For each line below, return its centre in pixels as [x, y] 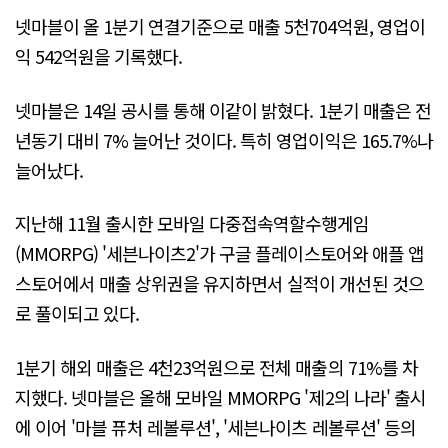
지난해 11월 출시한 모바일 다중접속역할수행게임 [192, 223]
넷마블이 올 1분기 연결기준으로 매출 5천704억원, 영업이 [220, 26]
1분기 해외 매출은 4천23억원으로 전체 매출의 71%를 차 [216, 366]
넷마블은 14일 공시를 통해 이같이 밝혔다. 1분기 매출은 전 [223, 109]
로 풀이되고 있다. [77, 313]
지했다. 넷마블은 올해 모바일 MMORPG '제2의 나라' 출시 [220, 396]
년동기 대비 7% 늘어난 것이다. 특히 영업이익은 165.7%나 [224, 139]
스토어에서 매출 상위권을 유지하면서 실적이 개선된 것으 [219, 283]
